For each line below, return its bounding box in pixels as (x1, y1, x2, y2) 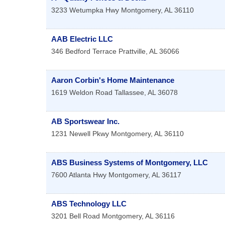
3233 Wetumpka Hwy (51, 6, 119, 15)
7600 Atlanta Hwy (51, 171, 106, 179)
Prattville (119, 47, 146, 56)
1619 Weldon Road (51, 88, 113, 97)
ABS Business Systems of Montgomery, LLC (51, 158, 208, 167)
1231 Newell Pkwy (51, 130, 109, 138)
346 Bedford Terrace (51, 47, 117, 56)
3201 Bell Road (51, 212, 100, 220)
